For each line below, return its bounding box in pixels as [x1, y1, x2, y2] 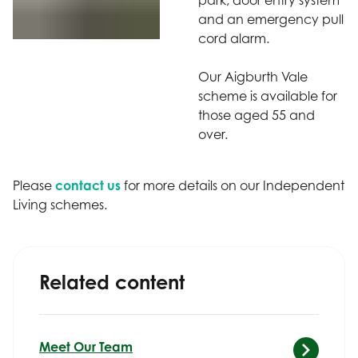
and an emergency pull [198, 10, 344, 27]
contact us [55, 177, 121, 193]
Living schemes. [13, 196, 107, 213]
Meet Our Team [39, 338, 133, 355]
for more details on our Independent [121, 177, 344, 193]
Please [13, 177, 55, 193]
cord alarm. [198, 30, 272, 46]
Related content [39, 269, 185, 294]
